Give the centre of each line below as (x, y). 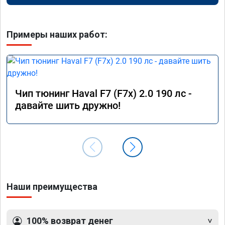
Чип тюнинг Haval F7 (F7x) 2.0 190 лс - (103, 94)
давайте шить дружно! (68, 106)
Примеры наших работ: (57, 35)
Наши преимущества (52, 187)
